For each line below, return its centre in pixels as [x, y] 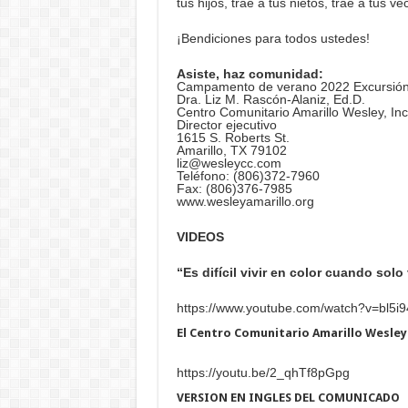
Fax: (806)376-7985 [234, 189]
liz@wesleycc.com [229, 163]
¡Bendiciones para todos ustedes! [273, 39]
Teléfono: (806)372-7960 [248, 176]
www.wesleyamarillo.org [245, 202]
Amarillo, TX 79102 [231, 151]
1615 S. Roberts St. [233, 138]
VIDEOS [200, 237]
